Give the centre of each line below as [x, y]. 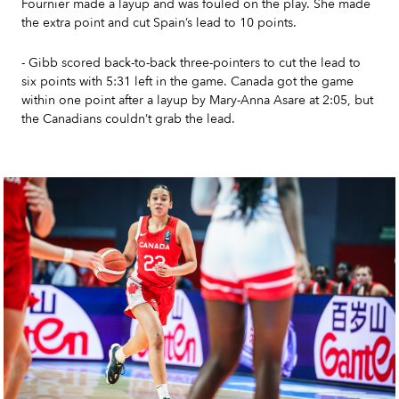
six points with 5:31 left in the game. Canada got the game [187, 81]
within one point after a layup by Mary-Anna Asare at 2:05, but [197, 100]
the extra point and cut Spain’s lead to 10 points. [161, 23]
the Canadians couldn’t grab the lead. [130, 119]
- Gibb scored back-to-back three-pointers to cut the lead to [191, 63]
